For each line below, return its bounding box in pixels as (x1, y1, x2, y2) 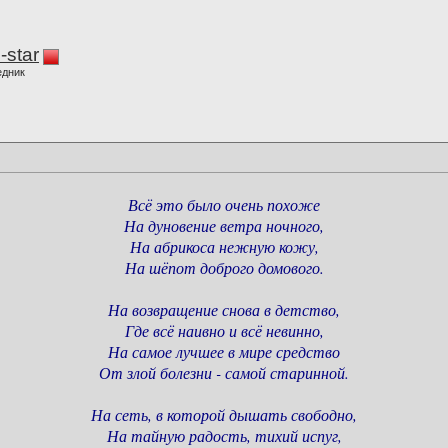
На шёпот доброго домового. (124, 257, 324, 279)
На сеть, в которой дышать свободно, (91, 404, 357, 426)
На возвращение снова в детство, (108, 299, 340, 321)
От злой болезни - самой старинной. (99, 362, 349, 384)
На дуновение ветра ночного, (124, 215, 324, 237)
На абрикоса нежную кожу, (129, 236, 319, 258)
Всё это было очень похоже (128, 194, 320, 216)
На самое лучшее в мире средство (108, 341, 340, 363)
